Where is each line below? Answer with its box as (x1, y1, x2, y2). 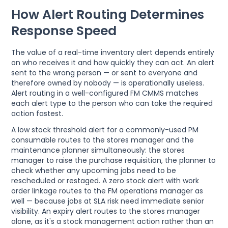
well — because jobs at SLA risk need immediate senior (11, 196, 205, 207)
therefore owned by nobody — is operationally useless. (11, 78, 205, 89)
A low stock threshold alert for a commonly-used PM (11, 125, 199, 135)
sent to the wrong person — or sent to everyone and (11, 68, 198, 78)
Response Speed (11, 22, 117, 40)
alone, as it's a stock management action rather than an (11, 216, 214, 227)
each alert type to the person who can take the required (11, 98, 213, 109)
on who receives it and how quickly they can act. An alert (11, 58, 215, 68)
